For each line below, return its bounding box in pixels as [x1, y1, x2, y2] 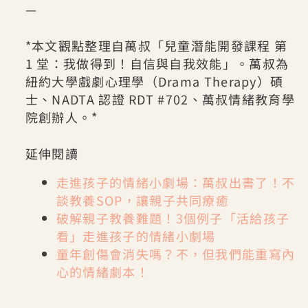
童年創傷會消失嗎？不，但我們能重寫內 [56, 244, 296, 263]
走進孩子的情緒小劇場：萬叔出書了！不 [56, 173, 296, 191]
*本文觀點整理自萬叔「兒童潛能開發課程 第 [25, 36, 288, 55]
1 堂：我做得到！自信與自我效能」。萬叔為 [25, 54, 289, 73]
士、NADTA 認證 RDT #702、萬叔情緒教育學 [25, 90, 295, 109]
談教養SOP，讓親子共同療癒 [56, 190, 230, 209]
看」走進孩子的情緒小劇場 [56, 226, 216, 245]
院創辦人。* [25, 108, 98, 126]
